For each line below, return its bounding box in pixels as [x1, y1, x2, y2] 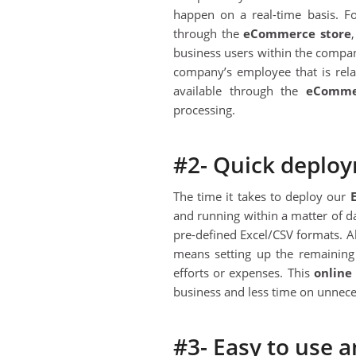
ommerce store [258, 25, 351, 42]
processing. [173, 102, 235, 118]
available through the [173, 83, 307, 99]
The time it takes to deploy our [173, 188, 350, 205]
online [313, 265, 352, 281]
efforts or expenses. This [173, 265, 314, 281]
